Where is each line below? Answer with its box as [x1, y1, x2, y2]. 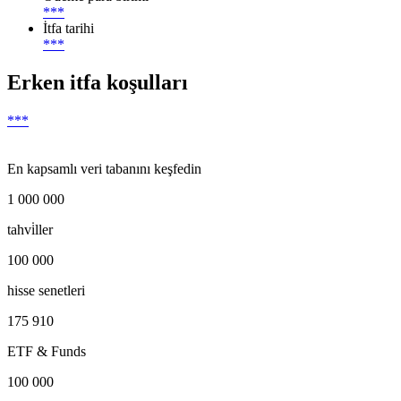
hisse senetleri [7, 283, 85, 299]
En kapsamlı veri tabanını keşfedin [7, 161, 201, 177]
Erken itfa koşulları [7, 71, 188, 95]
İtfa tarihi [43, 21, 94, 37]
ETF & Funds [7, 344, 86, 360]
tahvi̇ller [7, 222, 53, 238]
